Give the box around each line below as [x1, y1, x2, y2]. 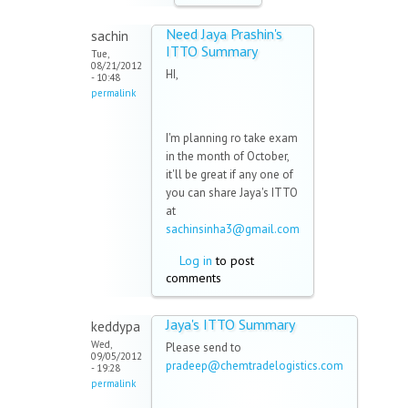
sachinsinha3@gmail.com [166, 221, 300, 238]
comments [166, 270, 221, 287]
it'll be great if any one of [166, 167, 293, 183]
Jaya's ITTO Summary [166, 315, 295, 334]
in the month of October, [166, 148, 289, 165]
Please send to [166, 340, 241, 356]
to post [212, 252, 254, 270]
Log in [179, 252, 212, 270]
